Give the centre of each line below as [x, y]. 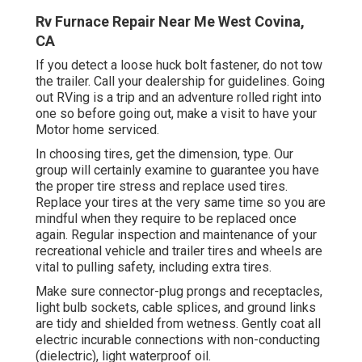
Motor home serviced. [97, 130]
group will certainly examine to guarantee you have [177, 170]
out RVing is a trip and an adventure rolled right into [179, 98]
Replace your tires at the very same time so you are [181, 203]
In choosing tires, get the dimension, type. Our [164, 154]
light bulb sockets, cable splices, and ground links [176, 308]
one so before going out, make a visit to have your [176, 114]
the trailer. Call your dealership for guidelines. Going [180, 82]
